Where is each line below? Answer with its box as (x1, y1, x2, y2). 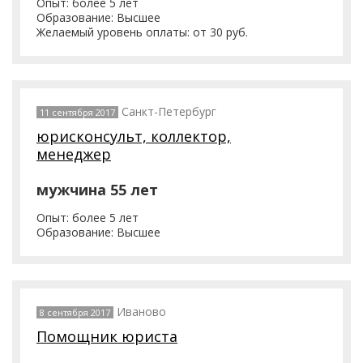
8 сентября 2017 (40, 306, 110, 318)
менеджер (36, 144, 111, 164)
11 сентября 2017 (40, 106, 115, 118)
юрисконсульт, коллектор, (36, 126, 231, 146)
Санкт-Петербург (122, 104, 216, 119)
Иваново (117, 304, 166, 319)
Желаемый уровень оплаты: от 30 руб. (36, 24, 248, 40)
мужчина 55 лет (36, 180, 158, 199)
